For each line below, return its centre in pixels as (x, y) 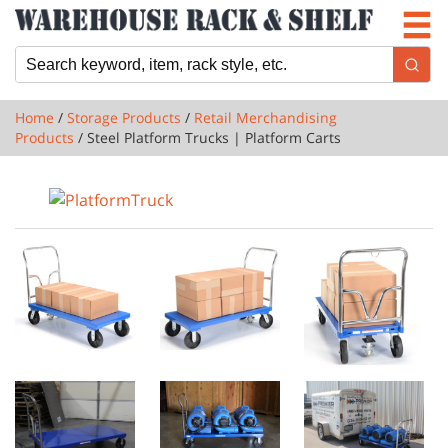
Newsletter (68, 26)
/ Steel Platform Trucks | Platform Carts (207, 137)
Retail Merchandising (265, 117)
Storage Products (124, 117)
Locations (62, 64)
